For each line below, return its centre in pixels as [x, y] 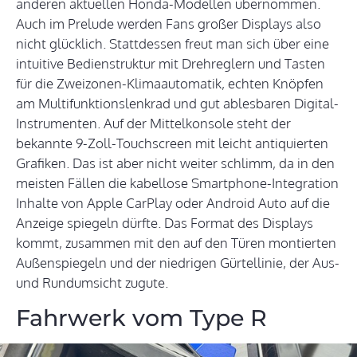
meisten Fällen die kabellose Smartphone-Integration [177, 183]
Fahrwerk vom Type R [141, 318]
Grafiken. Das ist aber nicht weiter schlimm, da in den [175, 163]
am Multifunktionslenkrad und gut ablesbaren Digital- [177, 104]
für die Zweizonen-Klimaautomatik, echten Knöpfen [170, 84]
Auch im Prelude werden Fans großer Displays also [169, 24]
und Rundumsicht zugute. [92, 283]
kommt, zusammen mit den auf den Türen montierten [176, 243]
